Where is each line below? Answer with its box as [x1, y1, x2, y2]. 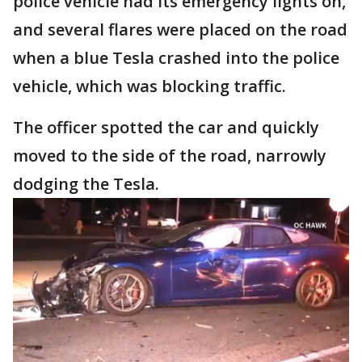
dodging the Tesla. [13, 173, 163, 195]
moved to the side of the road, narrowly [13, 145, 326, 166]
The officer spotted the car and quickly [13, 116, 319, 138]
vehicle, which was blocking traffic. [13, 75, 286, 97]
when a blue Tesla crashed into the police [13, 47, 339, 69]
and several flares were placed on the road [13, 19, 347, 40]
